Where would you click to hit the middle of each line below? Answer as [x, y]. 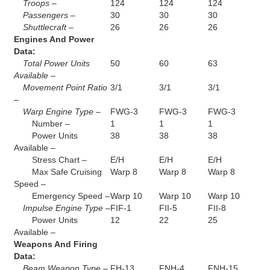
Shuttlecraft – [48, 27]
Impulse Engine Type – [66, 208]
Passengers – [49, 15]
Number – [51, 124]
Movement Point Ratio [65, 88]
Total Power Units [56, 64]
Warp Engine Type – [61, 112]
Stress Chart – [59, 160]
